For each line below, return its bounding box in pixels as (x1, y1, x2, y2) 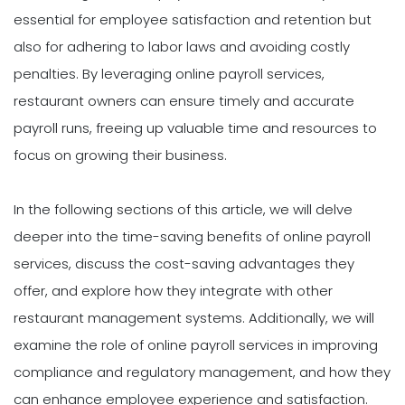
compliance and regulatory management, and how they (14, 363, 391, 382)
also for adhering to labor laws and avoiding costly (14, 37, 350, 57)
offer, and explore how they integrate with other (14, 281, 333, 301)
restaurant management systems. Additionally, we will (14, 308, 374, 328)
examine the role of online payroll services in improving (14, 335, 378, 355)
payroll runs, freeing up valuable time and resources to (14, 118, 377, 138)
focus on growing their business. (14, 146, 227, 165)
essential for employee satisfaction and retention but (14, 10, 372, 30)
